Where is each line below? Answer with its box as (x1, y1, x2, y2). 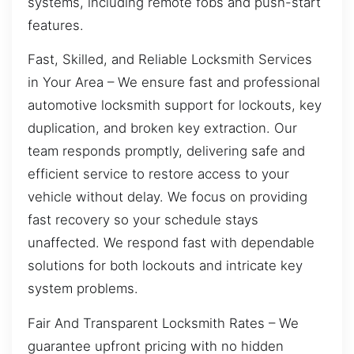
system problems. (28, 281, 138, 297)
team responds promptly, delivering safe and (28, 143, 305, 160)
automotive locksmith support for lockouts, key (28, 97, 322, 114)
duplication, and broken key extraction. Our (28, 120, 297, 137)
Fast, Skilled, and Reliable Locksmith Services (28, 51, 312, 68)
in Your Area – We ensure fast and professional (28, 74, 320, 91)
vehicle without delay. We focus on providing (28, 189, 307, 205)
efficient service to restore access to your (28, 166, 289, 183)
